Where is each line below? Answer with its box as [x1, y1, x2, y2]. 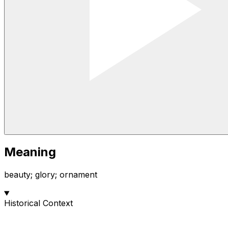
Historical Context [4, 198, 73, 209]
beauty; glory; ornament [4, 169, 97, 180]
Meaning [4, 145, 56, 160]
